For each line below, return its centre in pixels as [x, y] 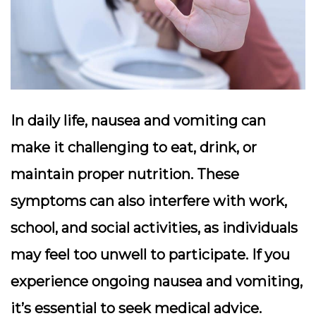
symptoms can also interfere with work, [149, 201]
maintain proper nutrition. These [125, 174]
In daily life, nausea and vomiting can [138, 120]
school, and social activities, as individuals [154, 227]
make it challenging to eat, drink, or [134, 147]
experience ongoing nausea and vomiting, [157, 281]
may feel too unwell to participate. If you [150, 254]
